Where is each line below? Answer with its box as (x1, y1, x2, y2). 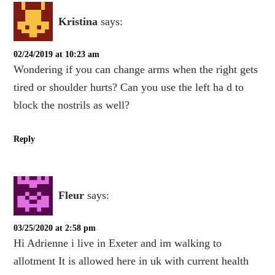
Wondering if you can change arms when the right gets (14, 63, 258, 76)
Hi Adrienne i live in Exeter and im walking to (14, 236, 222, 249)
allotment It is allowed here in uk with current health (14, 254, 249, 267)
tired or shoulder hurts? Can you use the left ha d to (14, 80, 244, 93)
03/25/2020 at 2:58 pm (14, 223, 96, 233)
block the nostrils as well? (14, 98, 130, 111)
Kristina (58, 15, 98, 28)
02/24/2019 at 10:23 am (14, 49, 100, 59)
